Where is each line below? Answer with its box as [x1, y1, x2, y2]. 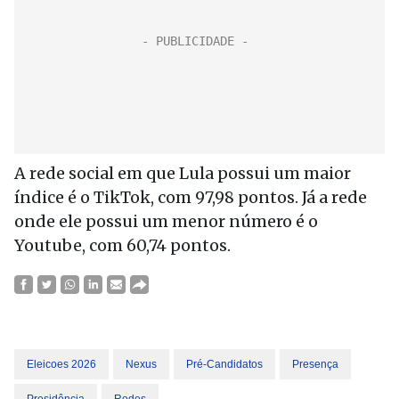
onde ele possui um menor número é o [14, 211, 318, 232]
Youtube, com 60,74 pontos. [14, 235, 231, 256]
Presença [292, 358, 338, 370]
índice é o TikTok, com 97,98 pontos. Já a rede [14, 187, 367, 208]
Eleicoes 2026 [27, 358, 96, 370]
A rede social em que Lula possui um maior [14, 163, 351, 183]
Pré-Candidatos [186, 358, 263, 370]
